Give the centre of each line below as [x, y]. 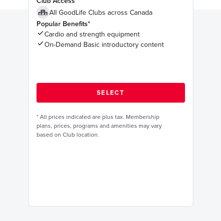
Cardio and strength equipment [92, 35]
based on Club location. [68, 135]
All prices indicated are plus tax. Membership [99, 117]
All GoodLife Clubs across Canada [101, 12]
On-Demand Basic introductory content [104, 45]
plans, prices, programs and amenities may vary [99, 126]
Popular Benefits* [63, 24]
